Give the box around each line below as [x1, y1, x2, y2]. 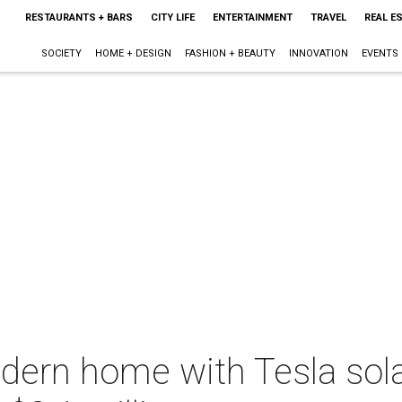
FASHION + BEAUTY [184, 48, 275, 59]
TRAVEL [310, 12, 346, 23]
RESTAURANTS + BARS [24, 12, 133, 23]
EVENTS [361, 48, 398, 59]
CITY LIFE [150, 12, 195, 23]
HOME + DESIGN [94, 48, 171, 59]
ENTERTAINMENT [212, 12, 293, 23]
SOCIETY [40, 48, 82, 59]
